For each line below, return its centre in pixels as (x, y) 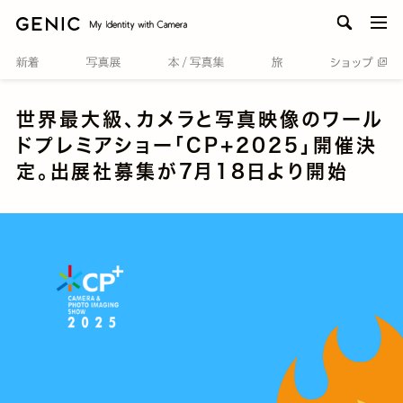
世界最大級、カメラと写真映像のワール (200, 119)
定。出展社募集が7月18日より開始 (183, 171)
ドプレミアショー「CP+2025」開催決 (197, 145)
